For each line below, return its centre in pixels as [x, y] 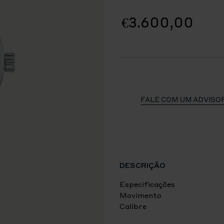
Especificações [147, 184]
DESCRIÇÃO [142, 165]
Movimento [140, 195]
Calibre [133, 206]
